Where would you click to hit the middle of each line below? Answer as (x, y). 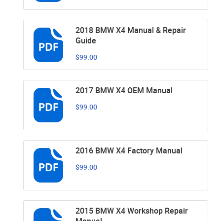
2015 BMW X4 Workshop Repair (132, 210)
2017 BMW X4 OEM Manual (124, 90)
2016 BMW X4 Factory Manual (129, 150)
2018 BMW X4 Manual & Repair (131, 30)
